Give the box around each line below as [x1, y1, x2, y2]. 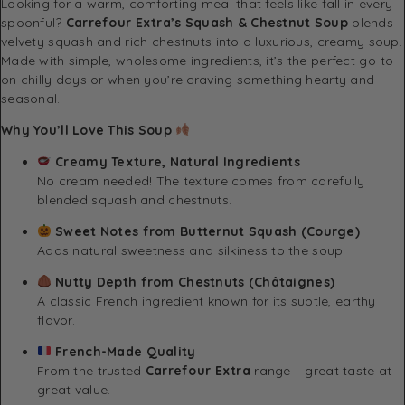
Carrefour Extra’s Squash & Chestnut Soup [65, 14, 349, 31]
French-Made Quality [55, 343, 196, 360]
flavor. [37, 311, 75, 328]
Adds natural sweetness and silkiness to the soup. [37, 241, 346, 259]
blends [348, 14, 393, 31]
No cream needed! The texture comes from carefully [37, 172, 365, 189]
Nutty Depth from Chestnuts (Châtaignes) [55, 273, 335, 290]
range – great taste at [250, 362, 392, 379]
